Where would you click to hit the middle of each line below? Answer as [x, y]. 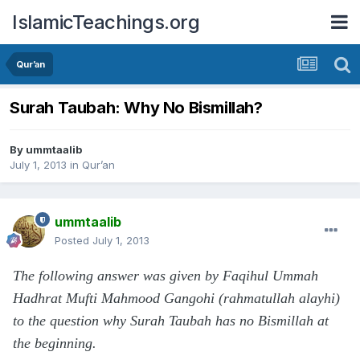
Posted [74, 241]
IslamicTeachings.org [106, 22]
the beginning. [55, 344]
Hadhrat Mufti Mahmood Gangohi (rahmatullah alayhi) [176, 299]
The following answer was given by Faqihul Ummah [166, 276]
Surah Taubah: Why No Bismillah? [136, 108]
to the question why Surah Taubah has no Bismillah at [171, 321]
